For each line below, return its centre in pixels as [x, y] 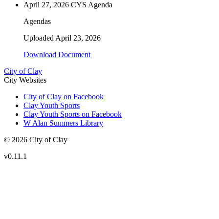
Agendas [37, 22]
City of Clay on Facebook [64, 97]
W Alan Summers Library [63, 123]
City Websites [25, 80]
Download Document [57, 55]
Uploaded [39, 38]
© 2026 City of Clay [36, 140]
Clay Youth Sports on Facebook [73, 114]
